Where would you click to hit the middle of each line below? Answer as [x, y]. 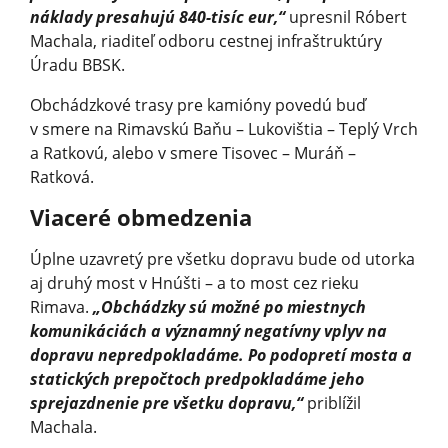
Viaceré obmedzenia [141, 217]
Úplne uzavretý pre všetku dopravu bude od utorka [222, 258]
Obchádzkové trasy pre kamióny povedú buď [198, 104]
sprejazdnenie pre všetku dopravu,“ [166, 402]
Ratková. [62, 176]
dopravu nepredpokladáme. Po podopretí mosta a [221, 354]
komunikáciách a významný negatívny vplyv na [208, 330]
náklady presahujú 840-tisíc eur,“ [157, 16]
